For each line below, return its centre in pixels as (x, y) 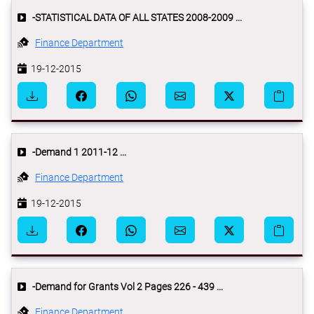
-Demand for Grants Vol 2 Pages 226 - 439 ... (124, 287)
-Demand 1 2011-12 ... (76, 152)
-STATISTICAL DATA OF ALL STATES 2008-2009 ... (134, 18)
